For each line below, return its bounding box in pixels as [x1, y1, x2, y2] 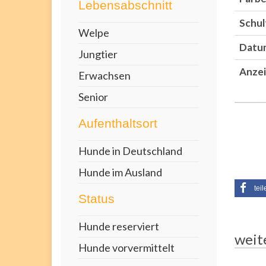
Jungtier [78, 47, 118, 61]
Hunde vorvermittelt [78, 241, 175, 254]
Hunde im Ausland [78, 166, 162, 179]
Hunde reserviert [78, 220, 159, 233]
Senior [78, 90, 108, 103]
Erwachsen [78, 69, 131, 82]
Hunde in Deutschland [78, 144, 182, 157]
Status [78, 192, 115, 205]
